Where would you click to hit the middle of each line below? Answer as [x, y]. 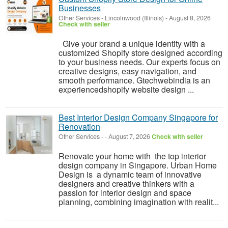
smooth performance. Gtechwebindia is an [134, 80]
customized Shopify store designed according [140, 53]
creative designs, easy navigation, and [127, 71]
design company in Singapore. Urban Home [138, 165]
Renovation [79, 127]
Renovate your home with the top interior [132, 156]
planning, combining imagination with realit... [139, 202]
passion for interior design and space [125, 193]
